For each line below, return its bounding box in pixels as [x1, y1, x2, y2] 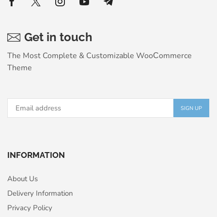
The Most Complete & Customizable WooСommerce [7, 50, 192, 62]
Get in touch [24, 30, 93, 45]
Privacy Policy [7, 203, 52, 213]
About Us [7, 174, 38, 184]
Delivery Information [7, 188, 73, 199]
